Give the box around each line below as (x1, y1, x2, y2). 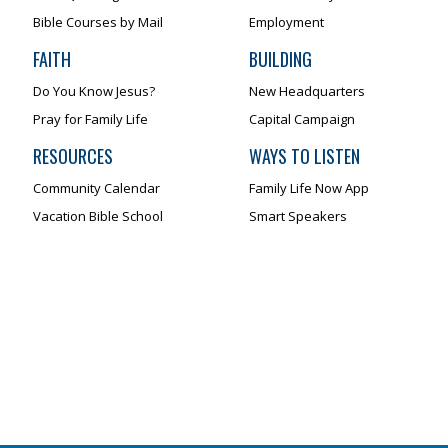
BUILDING (248, 45, 312, 72)
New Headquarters (248, 81, 365, 100)
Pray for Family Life (33, 109, 149, 128)
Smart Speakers (248, 206, 347, 225)
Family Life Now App (248, 178, 369, 197)
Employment (248, 12, 324, 31)
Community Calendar (33, 178, 161, 197)
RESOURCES (33, 142, 114, 169)
